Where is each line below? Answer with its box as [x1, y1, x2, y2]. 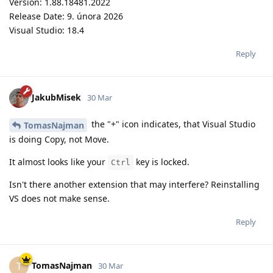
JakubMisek [32, 91, 81, 103]
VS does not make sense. [9, 192, 110, 204]
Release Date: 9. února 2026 [9, 10, 123, 23]
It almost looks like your [9, 155, 108, 168]
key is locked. [133, 155, 190, 168]
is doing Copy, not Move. [9, 133, 109, 145]
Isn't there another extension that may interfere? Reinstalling [9, 178, 260, 190]
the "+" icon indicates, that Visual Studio [89, 118, 255, 130]
